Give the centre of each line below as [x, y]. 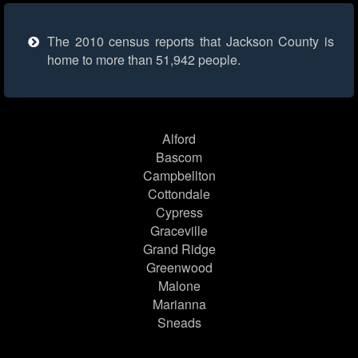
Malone [179, 286]
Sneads [179, 323]
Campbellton [179, 176]
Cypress [179, 213]
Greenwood [179, 268]
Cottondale [179, 194]
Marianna [179, 304]
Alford [179, 139]
